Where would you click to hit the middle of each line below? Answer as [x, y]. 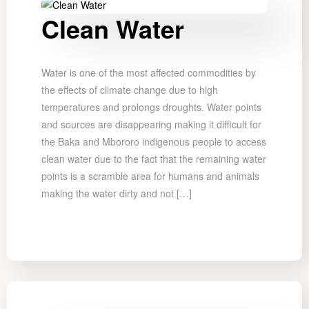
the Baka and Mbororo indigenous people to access [154, 142]
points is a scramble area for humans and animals [150, 176]
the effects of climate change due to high [130, 90]
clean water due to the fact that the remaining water [154, 159]
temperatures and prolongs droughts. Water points [151, 107]
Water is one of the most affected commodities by [149, 73]
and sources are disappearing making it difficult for [151, 124]
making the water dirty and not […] [117, 193]
